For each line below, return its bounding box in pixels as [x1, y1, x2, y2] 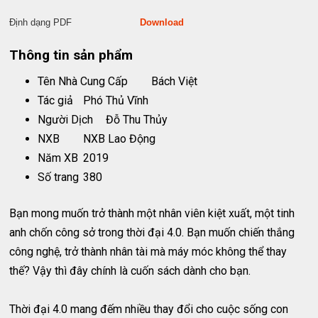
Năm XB [38, 151, 79, 165]
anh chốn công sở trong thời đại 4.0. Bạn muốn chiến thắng [9, 226, 295, 240]
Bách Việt [151, 75, 198, 89]
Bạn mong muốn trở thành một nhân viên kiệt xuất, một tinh [9, 207, 295, 221]
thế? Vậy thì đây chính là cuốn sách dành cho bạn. [9, 264, 251, 278]
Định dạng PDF [9, 17, 141, 28]
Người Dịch [38, 113, 94, 127]
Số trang [38, 170, 79, 185]
